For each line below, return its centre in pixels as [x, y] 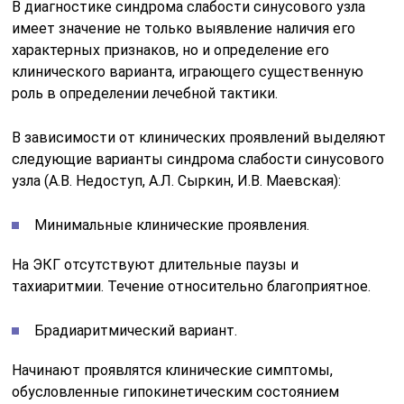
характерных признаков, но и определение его [171, 50]
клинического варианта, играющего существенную [188, 71]
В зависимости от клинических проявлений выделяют [199, 137]
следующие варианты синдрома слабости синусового [198, 159]
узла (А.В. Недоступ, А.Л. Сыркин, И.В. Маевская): [177, 180]
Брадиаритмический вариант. [136, 330]
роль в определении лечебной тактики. [145, 93]
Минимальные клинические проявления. [172, 225]
